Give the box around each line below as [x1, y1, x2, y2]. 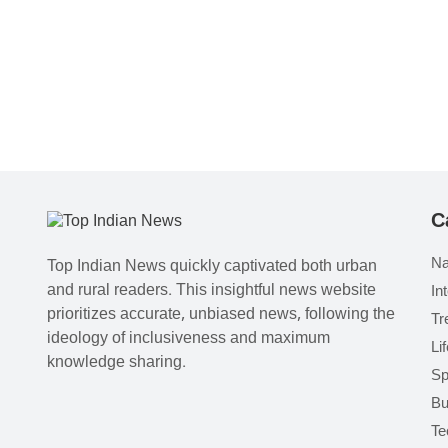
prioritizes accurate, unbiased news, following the [47, 305, 395, 327]
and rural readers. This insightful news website [47, 281, 376, 303]
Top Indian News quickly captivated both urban [47, 257, 377, 279]
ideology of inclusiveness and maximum [47, 329, 330, 351]
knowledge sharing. [47, 353, 186, 375]
